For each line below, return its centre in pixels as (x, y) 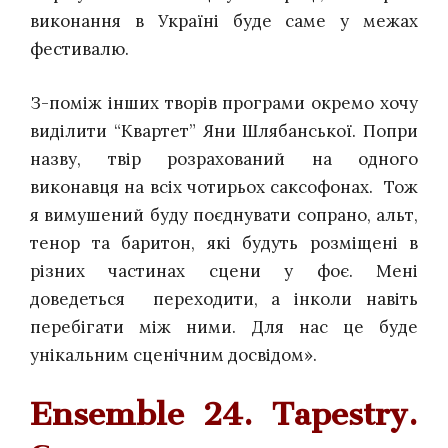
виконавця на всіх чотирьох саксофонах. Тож (224, 186)
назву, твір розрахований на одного (224, 158)
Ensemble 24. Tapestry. (224, 414)
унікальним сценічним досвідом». (173, 354)
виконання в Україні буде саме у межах (224, 21)
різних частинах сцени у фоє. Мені (224, 270)
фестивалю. (79, 49)
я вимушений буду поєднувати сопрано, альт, (224, 214)
